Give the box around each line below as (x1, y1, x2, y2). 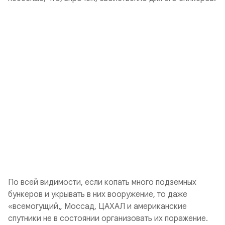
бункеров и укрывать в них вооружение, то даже (8, 189, 187, 199)
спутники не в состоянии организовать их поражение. (8, 213, 208, 223)
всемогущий (13, 201, 58, 211)
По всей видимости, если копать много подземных (8, 177, 196, 187)
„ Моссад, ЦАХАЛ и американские (58, 201, 187, 211)
